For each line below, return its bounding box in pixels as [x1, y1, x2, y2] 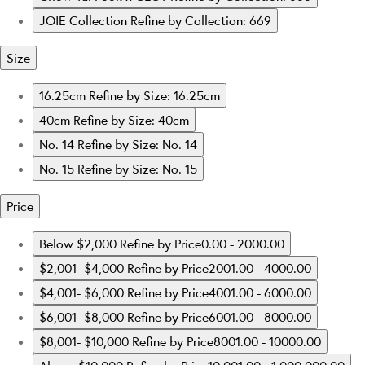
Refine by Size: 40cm [73, 111, 189, 128]
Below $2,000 [39, 235, 120, 252]
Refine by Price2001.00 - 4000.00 [127, 259, 311, 276]
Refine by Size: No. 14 [77, 135, 197, 152]
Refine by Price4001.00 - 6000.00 [127, 284, 311, 301]
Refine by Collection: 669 [130, 11, 271, 29]
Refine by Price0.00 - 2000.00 [120, 235, 284, 252]
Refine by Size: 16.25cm [89, 86, 220, 103]
